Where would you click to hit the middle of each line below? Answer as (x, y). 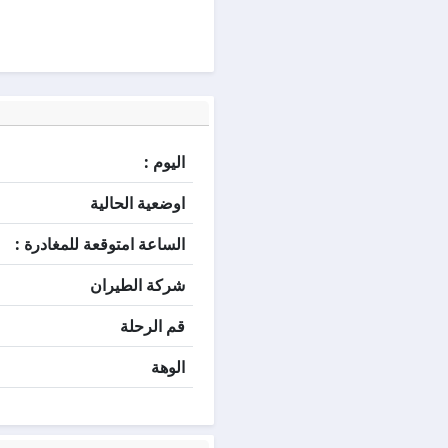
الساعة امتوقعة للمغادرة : (100, 244)
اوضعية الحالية (137, 203)
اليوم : (164, 162)
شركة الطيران (137, 285)
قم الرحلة (152, 326)
